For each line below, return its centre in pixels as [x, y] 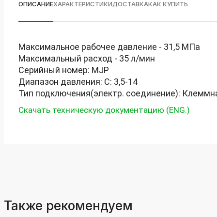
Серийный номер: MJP [63, 70]
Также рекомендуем [68, 206]
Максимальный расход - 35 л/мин [86, 58]
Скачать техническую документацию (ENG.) [104, 110]
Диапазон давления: [61, 82]
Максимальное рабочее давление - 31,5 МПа [109, 47]
